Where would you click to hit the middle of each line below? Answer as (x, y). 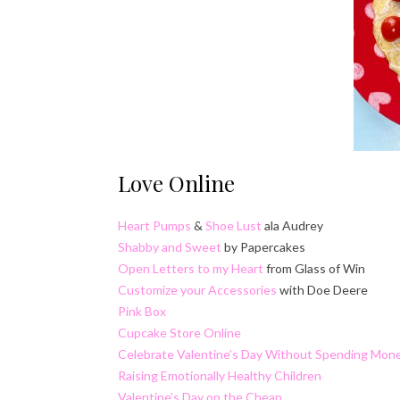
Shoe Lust (233, 225)
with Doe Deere (322, 289)
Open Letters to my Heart (191, 268)
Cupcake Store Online (179, 332)
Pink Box (142, 311)
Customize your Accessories (197, 289)
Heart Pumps (154, 225)
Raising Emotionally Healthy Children (220, 375)
